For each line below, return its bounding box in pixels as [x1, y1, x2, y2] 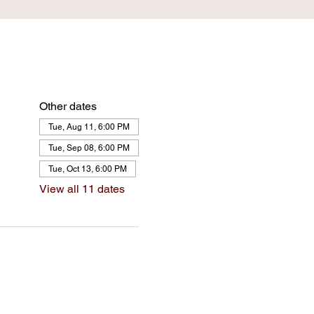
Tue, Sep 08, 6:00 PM [48, 143, 130, 153]
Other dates [39, 100, 97, 113]
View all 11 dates [39, 182, 125, 196]
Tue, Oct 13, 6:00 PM [48, 164, 127, 174]
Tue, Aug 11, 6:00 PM [48, 122, 130, 132]
